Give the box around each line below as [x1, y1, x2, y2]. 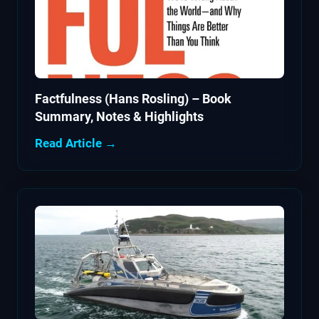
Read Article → [35, 136, 117, 151]
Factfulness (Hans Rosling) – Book [35, 91, 231, 107]
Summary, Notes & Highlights [35, 109, 204, 125]
